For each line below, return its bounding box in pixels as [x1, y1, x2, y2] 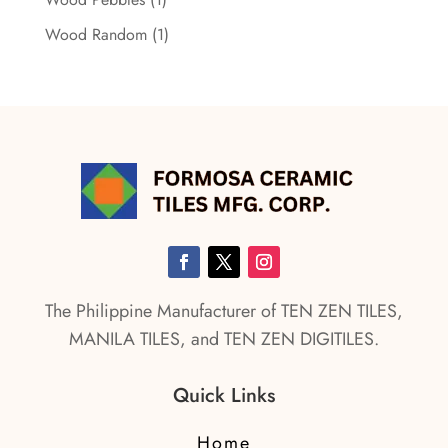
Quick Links [173, 381, 275, 410]
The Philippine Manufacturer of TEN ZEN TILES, [45, 298, 403, 324]
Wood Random [44, 23, 147, 46]
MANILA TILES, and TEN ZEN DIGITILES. [69, 326, 379, 352]
